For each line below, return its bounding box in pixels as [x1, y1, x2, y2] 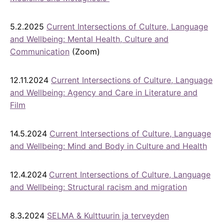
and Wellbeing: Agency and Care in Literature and [10, 87, 197, 97]
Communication [10, 46, 69, 56]
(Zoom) [69, 46, 100, 56]
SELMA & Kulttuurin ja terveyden [47, 210, 169, 220]
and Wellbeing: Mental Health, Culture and [10, 33, 168, 44]
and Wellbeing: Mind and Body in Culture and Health [10, 140, 207, 151]
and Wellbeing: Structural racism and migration [10, 181, 187, 192]
